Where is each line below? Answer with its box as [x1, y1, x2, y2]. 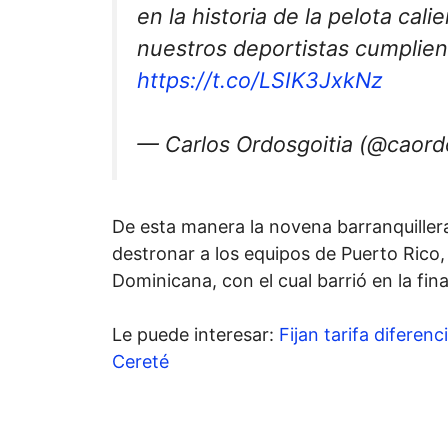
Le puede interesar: [112, 323, 279, 345]
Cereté [112, 350, 169, 372]
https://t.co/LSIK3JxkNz [137, 66, 383, 93]
